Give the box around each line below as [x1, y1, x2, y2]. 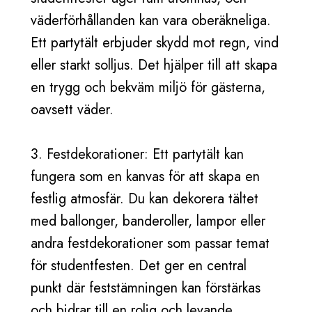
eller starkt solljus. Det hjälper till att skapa [31, 55, 277, 75]
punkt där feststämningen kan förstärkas [31, 278, 260, 298]
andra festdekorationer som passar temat [31, 233, 270, 253]
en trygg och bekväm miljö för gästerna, [31, 77, 265, 97]
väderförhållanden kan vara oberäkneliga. [31, 10, 271, 31]
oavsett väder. [31, 100, 114, 120]
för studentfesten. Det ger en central [31, 256, 247, 276]
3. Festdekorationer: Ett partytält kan [31, 144, 244, 164]
